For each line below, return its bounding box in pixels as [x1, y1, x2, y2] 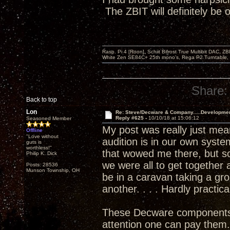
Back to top [26, 96, 57, 103]
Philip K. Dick [26, 150, 57, 156]
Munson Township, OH [26, 167, 80, 173]
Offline [26, 127, 43, 133]
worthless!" [26, 145, 52, 150]
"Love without [26, 133, 59, 139]
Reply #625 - [115, 115, 148, 121]
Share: [191, 84, 228, 98]
